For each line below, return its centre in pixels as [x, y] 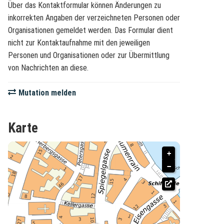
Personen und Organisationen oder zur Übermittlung [89, 55]
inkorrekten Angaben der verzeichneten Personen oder [94, 18]
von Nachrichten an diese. [48, 68]
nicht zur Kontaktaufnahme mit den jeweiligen [79, 43]
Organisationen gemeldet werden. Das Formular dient [90, 30]
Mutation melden [47, 93]
